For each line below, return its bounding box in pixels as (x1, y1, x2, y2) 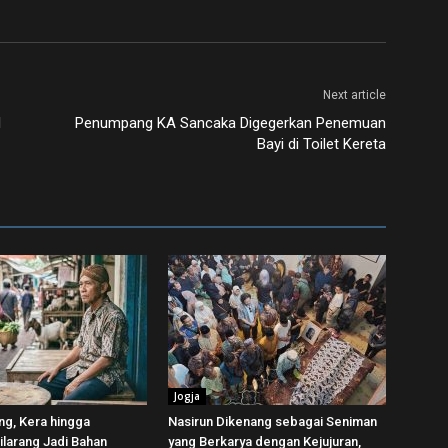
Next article (323, 88, 386, 102)
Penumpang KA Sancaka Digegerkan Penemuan (75, 114, 386, 132)
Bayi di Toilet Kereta (257, 135, 386, 153)
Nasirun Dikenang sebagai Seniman (168, 414, 377, 429)
